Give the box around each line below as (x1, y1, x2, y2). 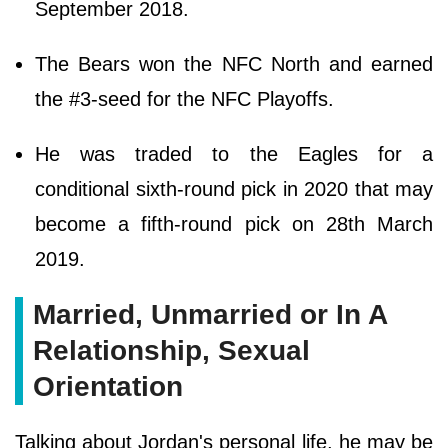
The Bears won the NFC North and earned (35, 52, 433, 75)
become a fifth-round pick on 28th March (35, 212, 433, 235)
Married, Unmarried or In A (33, 298, 388, 330)
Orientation (33, 370, 183, 402)
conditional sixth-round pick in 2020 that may (35, 177, 433, 200)
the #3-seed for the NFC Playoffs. (35, 87, 334, 110)
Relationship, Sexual (33, 334, 310, 366)
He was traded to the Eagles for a (35, 142, 433, 165)
